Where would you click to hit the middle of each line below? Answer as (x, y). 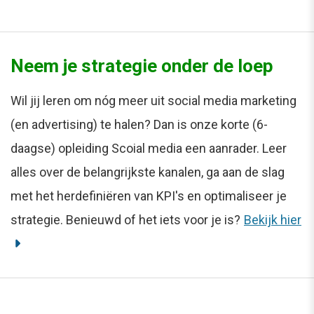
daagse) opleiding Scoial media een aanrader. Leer (149, 149)
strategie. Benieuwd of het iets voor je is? (125, 220)
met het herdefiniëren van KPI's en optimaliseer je (149, 196)
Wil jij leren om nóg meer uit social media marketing (153, 101)
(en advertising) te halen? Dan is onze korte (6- (139, 125)
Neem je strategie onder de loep (142, 66)
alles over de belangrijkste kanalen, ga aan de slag (148, 172)
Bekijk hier (273, 220)
